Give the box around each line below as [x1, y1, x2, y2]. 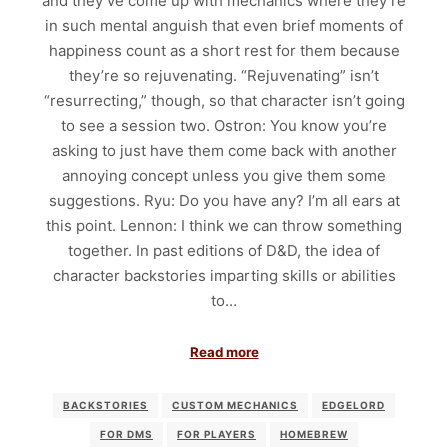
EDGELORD [322, 399, 385, 412]
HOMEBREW [280, 428, 348, 441]
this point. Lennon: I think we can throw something [46, 216, 402, 236]
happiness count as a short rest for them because [48, 41, 400, 61]
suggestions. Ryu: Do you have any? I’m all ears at [48, 191, 400, 211]
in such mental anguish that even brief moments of [45, 16, 403, 36]
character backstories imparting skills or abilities [52, 266, 396, 286]
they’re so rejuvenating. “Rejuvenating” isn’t [69, 66, 379, 86]
